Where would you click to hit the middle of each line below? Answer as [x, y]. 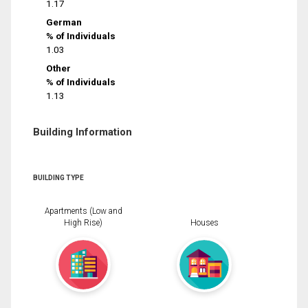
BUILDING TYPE [58, 177]
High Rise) [83, 223]
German [64, 22]
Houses [204, 223]
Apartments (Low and [83, 211]
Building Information [82, 132]
